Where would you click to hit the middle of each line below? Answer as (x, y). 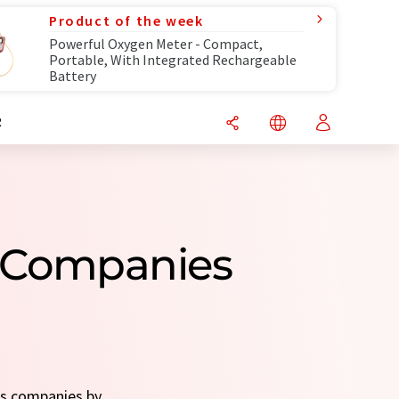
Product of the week (126, 20)
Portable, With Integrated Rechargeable (173, 60)
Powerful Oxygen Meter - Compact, (156, 44)
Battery (73, 76)
